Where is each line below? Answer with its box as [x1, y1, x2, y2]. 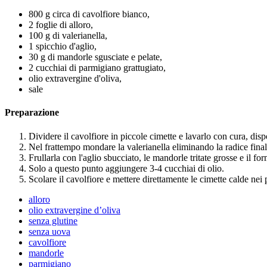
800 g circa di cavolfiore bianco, [29, 8, 150, 19]
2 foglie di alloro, [29, 19, 93, 30]
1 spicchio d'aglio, [29, 41, 97, 51]
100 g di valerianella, [29, 30, 107, 41]
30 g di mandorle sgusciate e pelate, [29, 51, 162, 62]
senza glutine [29, 215, 77, 226]
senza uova [29, 226, 70, 237]
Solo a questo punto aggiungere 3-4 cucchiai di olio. [29, 163, 224, 173]
